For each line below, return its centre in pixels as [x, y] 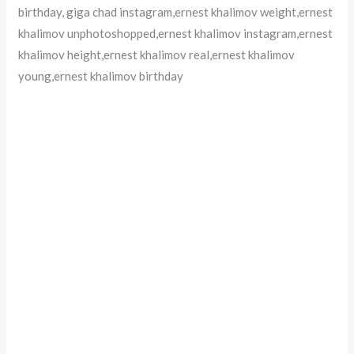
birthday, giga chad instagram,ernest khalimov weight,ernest [176, 11]
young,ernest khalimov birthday [101, 75]
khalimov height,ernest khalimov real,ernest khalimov [157, 54]
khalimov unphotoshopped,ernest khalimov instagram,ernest [176, 33]
